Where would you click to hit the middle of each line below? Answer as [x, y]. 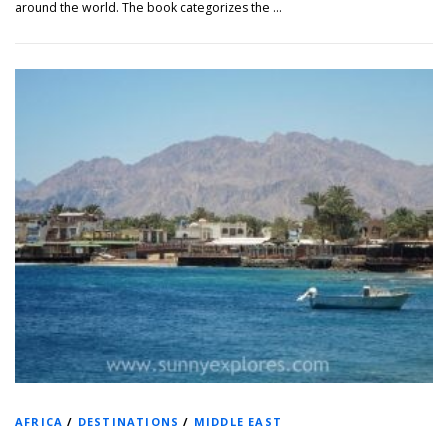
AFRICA [39, 421]
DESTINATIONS [128, 421]
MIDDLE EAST [238, 421]
